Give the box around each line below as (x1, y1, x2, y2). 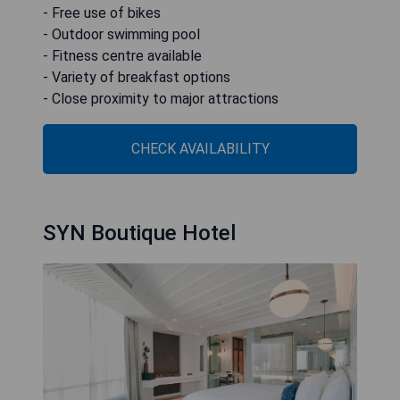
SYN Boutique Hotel (43, 220, 236, 246)
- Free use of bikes (43, 4, 161, 21)
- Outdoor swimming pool (43, 25, 200, 43)
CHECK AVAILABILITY (130, 139, 270, 157)
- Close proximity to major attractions (43, 89, 279, 107)
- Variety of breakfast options (43, 68, 230, 86)
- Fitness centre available (43, 46, 202, 64)
